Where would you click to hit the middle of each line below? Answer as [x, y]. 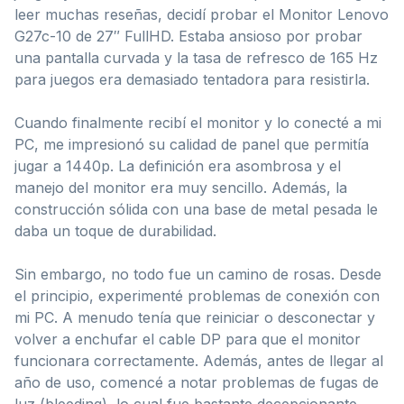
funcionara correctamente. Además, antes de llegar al [199, 360]
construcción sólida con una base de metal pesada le [196, 209]
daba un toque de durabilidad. [115, 230]
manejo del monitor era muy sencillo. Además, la [181, 187]
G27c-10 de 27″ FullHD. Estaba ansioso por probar [188, 36]
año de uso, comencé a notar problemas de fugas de [197, 382]
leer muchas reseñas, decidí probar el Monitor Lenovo [202, 14]
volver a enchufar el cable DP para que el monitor [188, 339]
